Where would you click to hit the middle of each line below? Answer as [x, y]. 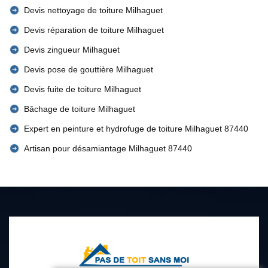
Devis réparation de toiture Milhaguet [94, 30]
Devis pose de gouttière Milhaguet [89, 69]
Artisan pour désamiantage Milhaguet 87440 [108, 148]
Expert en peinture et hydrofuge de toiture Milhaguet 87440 [136, 129]
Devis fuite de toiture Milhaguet [83, 89]
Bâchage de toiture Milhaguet [80, 109]
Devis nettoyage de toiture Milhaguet [93, 10]
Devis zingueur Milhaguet [72, 50]
